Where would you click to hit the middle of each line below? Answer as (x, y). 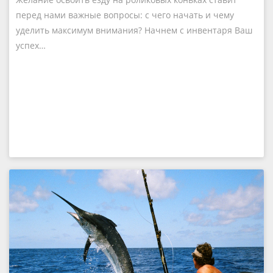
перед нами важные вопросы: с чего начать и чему (125, 15)
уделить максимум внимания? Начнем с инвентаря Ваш (134, 30)
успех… (31, 45)
